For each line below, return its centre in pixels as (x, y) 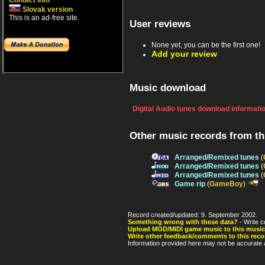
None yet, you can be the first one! (206, 45)
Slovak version (47, 9)
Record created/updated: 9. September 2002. (193, 215)
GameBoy (226, 184)
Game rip (190, 184)
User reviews (160, 24)
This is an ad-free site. (44, 18)
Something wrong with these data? (183, 222)
